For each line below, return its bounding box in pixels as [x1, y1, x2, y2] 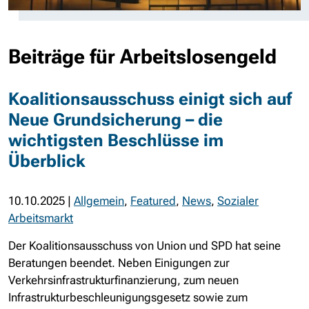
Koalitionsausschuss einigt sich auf [8, 89, 292, 109]
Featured [130, 194, 176, 208]
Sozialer [217, 194, 259, 208]
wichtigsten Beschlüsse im [8, 130, 223, 150]
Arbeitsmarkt [8, 211, 73, 225]
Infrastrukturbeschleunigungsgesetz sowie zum [8, 290, 248, 304]
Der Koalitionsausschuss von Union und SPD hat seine [8, 239, 281, 252]
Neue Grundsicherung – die [8, 110, 223, 130]
